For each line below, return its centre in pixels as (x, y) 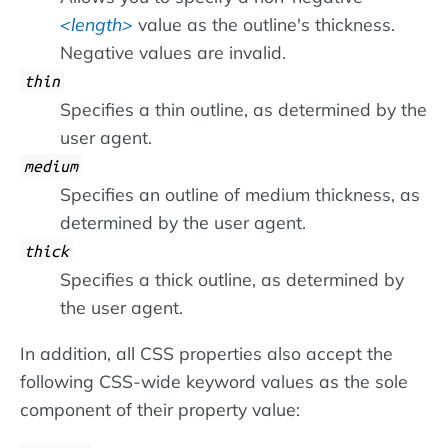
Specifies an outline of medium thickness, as (240, 194)
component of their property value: (160, 409)
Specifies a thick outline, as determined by (232, 279)
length (96, 24)
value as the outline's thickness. (264, 24)
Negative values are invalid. (173, 52)
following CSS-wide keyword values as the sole (214, 381)
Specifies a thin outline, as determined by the (243, 109)
